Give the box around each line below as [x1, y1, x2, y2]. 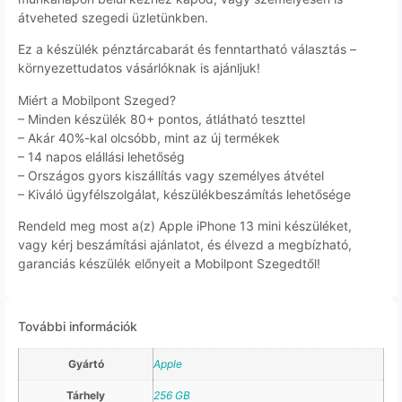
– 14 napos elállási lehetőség [18, 148, 185, 164]
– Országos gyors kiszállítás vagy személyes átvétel [18, 167, 324, 183]
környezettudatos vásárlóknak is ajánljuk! [18, 60, 260, 76]
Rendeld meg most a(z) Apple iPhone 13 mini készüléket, [18, 217, 352, 233]
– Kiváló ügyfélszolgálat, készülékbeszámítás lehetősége [18, 186, 351, 202]
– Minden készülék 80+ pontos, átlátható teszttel [18, 110, 305, 127]
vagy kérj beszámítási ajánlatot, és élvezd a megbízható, [18, 236, 352, 252]
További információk [18, 319, 137, 335]
